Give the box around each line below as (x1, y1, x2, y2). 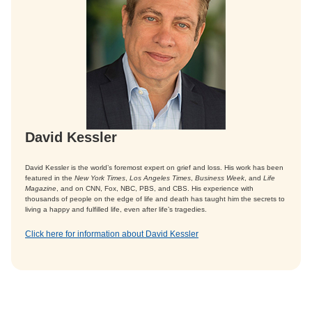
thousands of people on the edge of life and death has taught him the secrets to (25, 195, 285, 203)
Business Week (195, 174, 244, 182)
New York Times (75, 174, 125, 182)
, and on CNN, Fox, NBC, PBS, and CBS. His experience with (56, 185, 253, 192)
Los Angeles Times (130, 174, 191, 182)
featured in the (25, 174, 75, 182)
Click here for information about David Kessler (25, 229, 198, 239)
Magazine (25, 185, 56, 192)
